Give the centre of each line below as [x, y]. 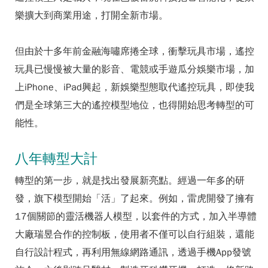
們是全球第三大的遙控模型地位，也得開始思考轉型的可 [135, 105]
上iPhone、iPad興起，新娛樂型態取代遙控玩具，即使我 [135, 87]
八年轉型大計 [56, 159]
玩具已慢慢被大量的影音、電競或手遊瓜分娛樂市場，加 [135, 69]
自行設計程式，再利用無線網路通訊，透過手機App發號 [133, 252]
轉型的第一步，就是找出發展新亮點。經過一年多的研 [130, 181]
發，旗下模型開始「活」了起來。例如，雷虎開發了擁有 [135, 199]
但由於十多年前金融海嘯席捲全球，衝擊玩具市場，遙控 [135, 51]
